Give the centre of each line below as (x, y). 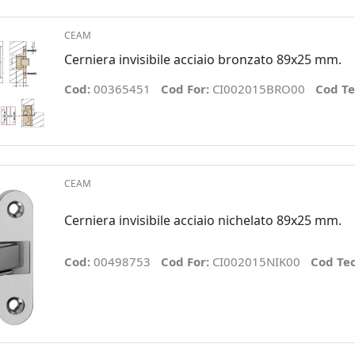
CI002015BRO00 (258, 89)
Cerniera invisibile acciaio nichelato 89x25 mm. (202, 220)
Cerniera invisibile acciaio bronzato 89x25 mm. (202, 60)
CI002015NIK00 (256, 262)
